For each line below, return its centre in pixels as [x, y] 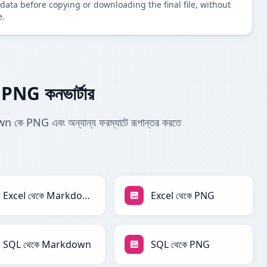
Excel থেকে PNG [183, 196]
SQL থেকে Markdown [47, 245]
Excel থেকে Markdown [86, 196]
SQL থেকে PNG [180, 245]
